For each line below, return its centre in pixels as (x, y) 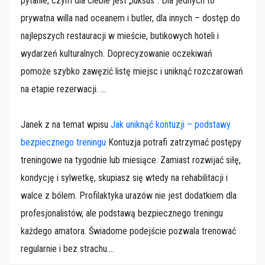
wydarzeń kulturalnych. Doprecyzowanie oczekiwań (117, 54)
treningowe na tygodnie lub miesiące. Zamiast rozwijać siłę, (131, 160)
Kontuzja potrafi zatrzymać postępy (174, 143)
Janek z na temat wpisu (66, 125)
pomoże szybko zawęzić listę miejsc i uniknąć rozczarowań (132, 72)
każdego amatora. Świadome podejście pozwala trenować (128, 231)
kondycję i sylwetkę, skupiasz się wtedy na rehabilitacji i (124, 178)
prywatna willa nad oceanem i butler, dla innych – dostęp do (130, 18)
